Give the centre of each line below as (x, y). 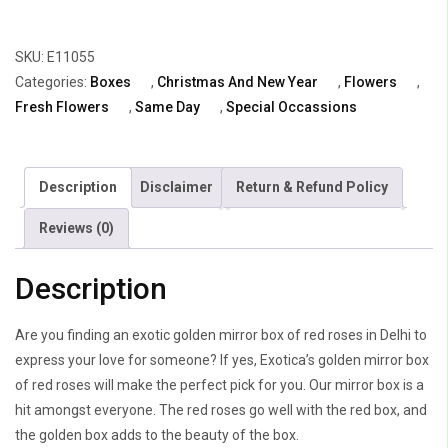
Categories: (52, 81)
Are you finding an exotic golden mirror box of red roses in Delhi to (221, 335)
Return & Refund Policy (312, 186)
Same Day (167, 106)
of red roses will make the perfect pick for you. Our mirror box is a (219, 385)
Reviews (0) (76, 227)
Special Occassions (291, 106)
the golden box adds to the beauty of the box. (157, 435)
